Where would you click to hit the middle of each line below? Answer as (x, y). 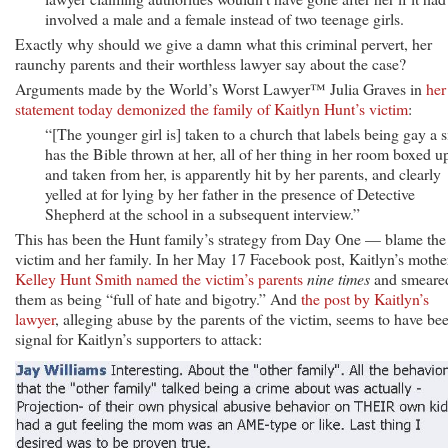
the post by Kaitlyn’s (365, 298)
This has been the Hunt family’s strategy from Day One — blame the (230, 238)
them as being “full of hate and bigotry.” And (158, 298)
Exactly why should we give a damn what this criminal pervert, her (223, 43)
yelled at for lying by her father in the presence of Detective (230, 193)
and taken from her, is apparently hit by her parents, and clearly (243, 173)
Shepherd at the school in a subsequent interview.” (202, 213)
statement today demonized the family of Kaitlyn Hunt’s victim (211, 108)
